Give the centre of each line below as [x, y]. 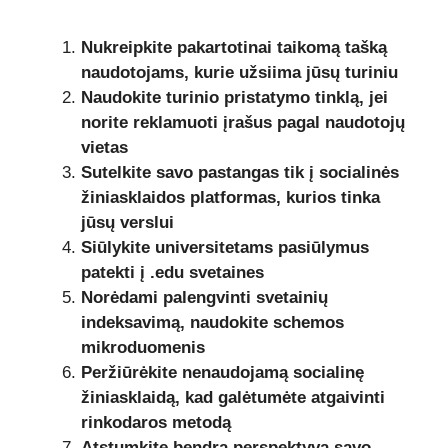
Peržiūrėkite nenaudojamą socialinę [222, 372]
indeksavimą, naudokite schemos [212, 322]
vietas [104, 147]
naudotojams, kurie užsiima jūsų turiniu [239, 72]
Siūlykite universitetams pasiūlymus [225, 247]
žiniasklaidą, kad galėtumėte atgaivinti [233, 397]
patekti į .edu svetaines [172, 272]
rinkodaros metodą [156, 422]
